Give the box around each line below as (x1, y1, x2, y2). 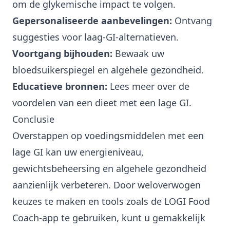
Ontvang (172, 14, 212, 27)
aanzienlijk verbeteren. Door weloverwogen (12, 179, 201, 191)
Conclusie (12, 113, 54, 126)
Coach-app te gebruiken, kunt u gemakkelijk (12, 212, 205, 224)
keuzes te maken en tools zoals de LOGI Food (12, 195, 210, 208)
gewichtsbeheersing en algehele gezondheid (12, 162, 206, 175)
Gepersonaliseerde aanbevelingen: (12, 14, 172, 27)
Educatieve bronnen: (12, 80, 107, 93)
